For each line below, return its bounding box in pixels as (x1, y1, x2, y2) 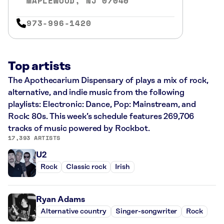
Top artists (8, 59, 71, 73)
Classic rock (66, 163, 106, 171)
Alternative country (40, 207, 106, 216)
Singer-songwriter (115, 207, 177, 216)
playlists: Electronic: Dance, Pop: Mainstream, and (8, 99, 196, 109)
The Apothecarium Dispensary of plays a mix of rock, (8, 75, 208, 85)
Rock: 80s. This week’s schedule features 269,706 (8, 111, 194, 121)
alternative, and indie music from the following (8, 87, 184, 97)
